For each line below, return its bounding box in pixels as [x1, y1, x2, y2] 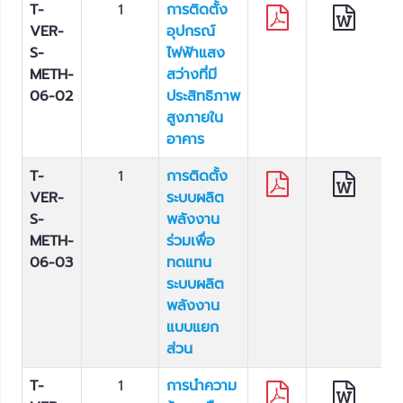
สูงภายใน [166, 107, 223, 129]
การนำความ [166, 375, 237, 397]
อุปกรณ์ [166, 21, 215, 42]
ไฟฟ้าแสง [166, 42, 225, 64]
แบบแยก [166, 317, 219, 338]
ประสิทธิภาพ [166, 85, 240, 107]
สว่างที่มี [166, 64, 217, 85]
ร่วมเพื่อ [166, 230, 215, 252]
